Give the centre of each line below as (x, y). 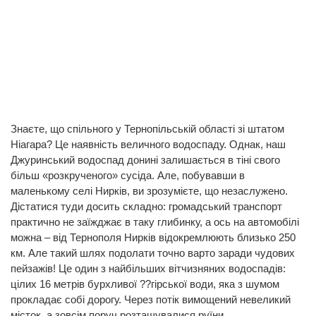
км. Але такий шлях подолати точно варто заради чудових (153, 253)
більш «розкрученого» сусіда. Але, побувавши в (128, 176)
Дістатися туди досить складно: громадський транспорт (146, 207)
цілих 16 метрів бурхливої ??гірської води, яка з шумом (145, 284)
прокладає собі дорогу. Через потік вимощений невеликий (151, 300)
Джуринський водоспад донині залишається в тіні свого (145, 160)
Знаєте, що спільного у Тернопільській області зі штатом (147, 129)
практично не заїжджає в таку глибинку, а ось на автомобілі (155, 222)
